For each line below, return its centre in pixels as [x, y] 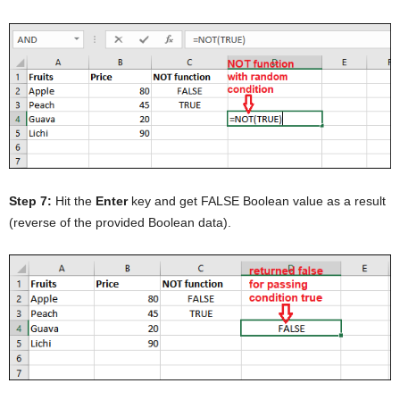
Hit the [74, 201]
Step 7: [30, 201]
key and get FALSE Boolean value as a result [257, 201]
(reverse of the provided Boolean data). [120, 222]
